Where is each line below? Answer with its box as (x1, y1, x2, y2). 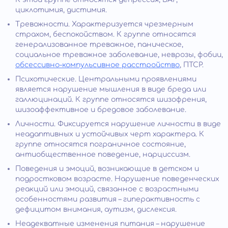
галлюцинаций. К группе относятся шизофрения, (15, 95, 207, 103)
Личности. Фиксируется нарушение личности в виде (15, 120, 221, 128)
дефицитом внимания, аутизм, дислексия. (15, 205, 177, 213)
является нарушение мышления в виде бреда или (15, 85, 206, 93)
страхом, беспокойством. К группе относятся (15, 30, 196, 38)
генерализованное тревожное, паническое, (15, 40, 183, 48)
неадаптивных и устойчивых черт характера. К (15, 130, 204, 138)
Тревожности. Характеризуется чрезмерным (15, 20, 193, 28)
